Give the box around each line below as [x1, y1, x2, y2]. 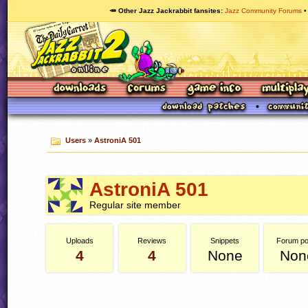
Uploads [65, 236, 93, 245]
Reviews [137, 236, 167, 245]
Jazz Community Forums [225, 7, 302, 14]
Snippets [210, 236, 240, 245]
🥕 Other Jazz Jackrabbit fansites [109, 7, 221, 14]
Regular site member [89, 199, 181, 211]
